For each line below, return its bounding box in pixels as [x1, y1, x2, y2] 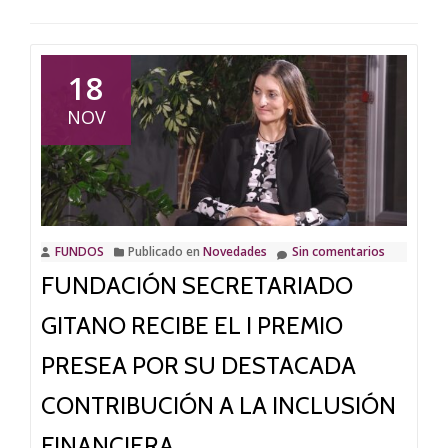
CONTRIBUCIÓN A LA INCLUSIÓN [41, 390, 396, 420]
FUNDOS [55, 242, 104, 260]
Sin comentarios [292, 242, 385, 260]
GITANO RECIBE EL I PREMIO [41, 310, 343, 340]
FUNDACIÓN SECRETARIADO [41, 270, 353, 300]
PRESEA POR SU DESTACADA [41, 350, 356, 380]
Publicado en [128, 242, 203, 260]
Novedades [203, 242, 267, 260]
